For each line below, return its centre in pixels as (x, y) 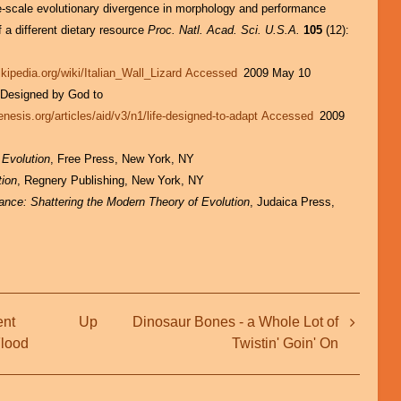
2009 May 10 (276, 73)
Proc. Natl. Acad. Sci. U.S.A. (224, 30)
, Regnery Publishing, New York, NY (111, 181)
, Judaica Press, (293, 202)
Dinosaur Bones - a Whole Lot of (235, 321)
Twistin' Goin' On (285, 343)
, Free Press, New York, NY (123, 159)
